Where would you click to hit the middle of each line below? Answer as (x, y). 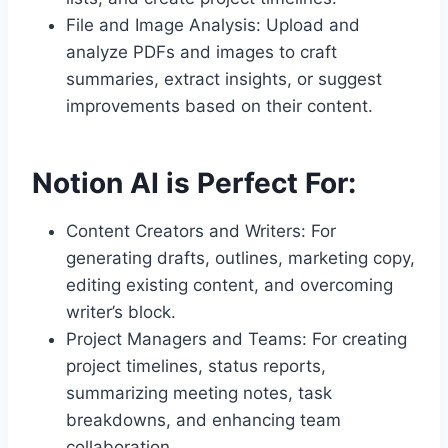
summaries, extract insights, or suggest (224, 79)
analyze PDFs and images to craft (201, 52)
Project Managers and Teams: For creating (236, 339)
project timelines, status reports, (196, 366)
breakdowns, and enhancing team (203, 420)
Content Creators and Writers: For (201, 231)
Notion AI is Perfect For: (194, 183)
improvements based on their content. (219, 106)
